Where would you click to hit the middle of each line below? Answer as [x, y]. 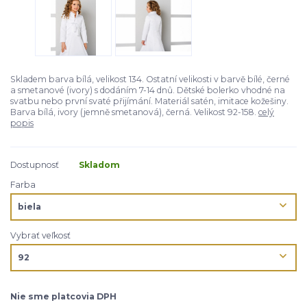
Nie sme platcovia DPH [63, 297]
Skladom [99, 164]
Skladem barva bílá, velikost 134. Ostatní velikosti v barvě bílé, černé [150, 79]
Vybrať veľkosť [40, 235]
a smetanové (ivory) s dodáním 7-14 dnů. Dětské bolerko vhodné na [148, 90]
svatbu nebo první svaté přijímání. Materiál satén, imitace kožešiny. [149, 101]
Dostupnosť [35, 164]
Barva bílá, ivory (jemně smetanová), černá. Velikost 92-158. [134, 112]
